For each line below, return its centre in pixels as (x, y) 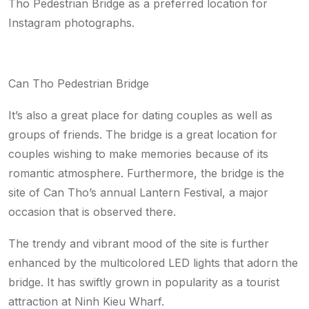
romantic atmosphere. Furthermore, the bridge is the (146, 173)
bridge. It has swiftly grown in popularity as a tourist (144, 282)
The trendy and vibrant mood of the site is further (139, 244)
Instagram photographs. (71, 23)
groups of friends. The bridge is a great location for (143, 135)
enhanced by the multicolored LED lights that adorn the (153, 263)
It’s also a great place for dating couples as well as (140, 116)
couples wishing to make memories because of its (138, 154)
